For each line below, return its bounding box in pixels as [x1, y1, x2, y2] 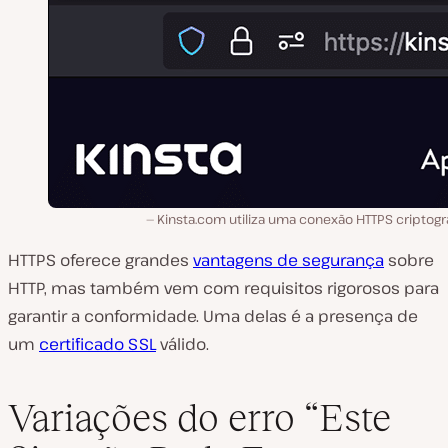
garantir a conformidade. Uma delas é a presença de [8, 305, 418, 327]
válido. [156, 333, 209, 355]
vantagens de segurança [193, 249, 384, 271]
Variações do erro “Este [8, 395, 391, 439]
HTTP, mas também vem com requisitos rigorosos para [8, 277, 439, 299]
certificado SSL [39, 333, 156, 355]
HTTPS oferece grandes [8, 249, 193, 271]
